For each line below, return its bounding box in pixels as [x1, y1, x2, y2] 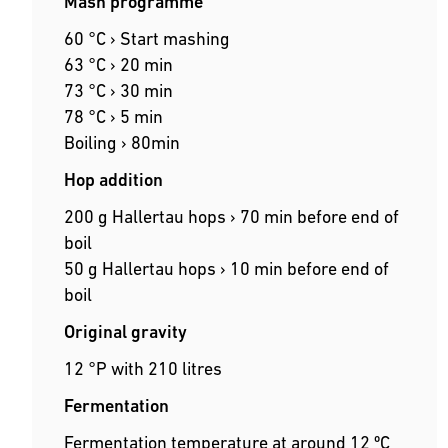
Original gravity [64, 321, 187, 343]
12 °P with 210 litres [64, 358, 222, 380]
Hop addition [64, 169, 163, 191]
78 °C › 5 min [64, 106, 163, 128]
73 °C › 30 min [64, 80, 173, 102]
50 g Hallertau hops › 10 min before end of [64, 258, 389, 280]
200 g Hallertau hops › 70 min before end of [64, 206, 399, 228]
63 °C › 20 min [64, 54, 173, 76]
